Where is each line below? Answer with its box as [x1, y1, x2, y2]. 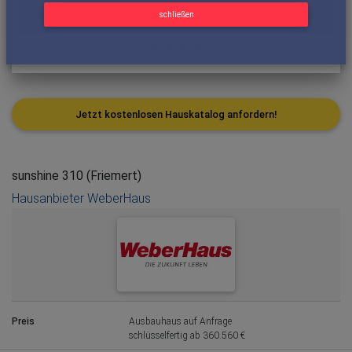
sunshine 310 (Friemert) [12, 168, 141, 184]
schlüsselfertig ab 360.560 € [129, 329, 246, 341]
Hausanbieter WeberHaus [12, 191, 151, 207]
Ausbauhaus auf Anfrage [129, 315, 233, 327]
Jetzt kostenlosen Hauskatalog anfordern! [75, 108, 277, 120]
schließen [158, 9, 194, 20]
